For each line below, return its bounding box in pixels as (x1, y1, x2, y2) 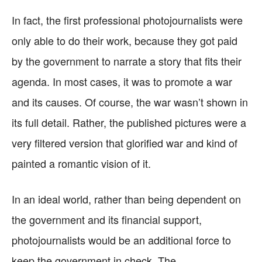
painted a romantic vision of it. (12, 156, 151, 171)
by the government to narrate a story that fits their (12, 53, 242, 68)
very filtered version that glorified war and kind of (12, 135, 237, 150)
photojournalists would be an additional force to (12, 232, 231, 247)
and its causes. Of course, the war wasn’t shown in (12, 94, 248, 109)
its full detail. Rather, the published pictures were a (12, 115, 246, 130)
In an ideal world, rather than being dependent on (12, 191, 241, 206)
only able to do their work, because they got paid (12, 33, 237, 48)
